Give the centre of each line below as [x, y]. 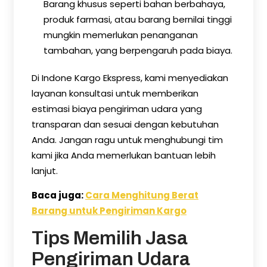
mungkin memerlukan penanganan [121, 35]
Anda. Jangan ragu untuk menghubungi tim [127, 140]
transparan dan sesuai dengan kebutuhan [125, 124]
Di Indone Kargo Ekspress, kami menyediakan [130, 78]
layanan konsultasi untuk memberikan [115, 93]
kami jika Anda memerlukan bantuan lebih [124, 155]
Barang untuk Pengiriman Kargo [109, 211]
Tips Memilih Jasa [110, 238]
